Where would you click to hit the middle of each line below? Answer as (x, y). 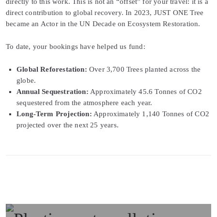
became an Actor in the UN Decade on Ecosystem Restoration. (103, 24)
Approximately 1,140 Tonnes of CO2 (150, 114)
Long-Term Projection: (54, 114)
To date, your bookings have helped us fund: (76, 47)
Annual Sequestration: (53, 92)
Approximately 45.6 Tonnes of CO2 (145, 92)
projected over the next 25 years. (68, 125)
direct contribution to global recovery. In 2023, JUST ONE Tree (105, 13)
